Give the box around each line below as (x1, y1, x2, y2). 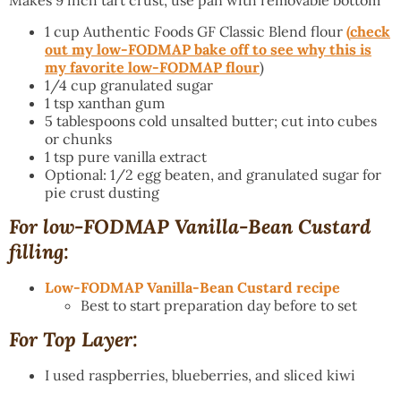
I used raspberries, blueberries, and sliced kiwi (45, 365, 355, 384)
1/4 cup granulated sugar (45, 75, 213, 94)
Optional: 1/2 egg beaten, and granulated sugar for (45, 165, 381, 183)
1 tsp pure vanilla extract (45, 147, 207, 166)
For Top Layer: (9, 326, 138, 352)
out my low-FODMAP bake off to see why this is (45, 39, 371, 58)
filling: (9, 238, 69, 264)
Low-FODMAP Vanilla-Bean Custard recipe (45, 277, 340, 296)
